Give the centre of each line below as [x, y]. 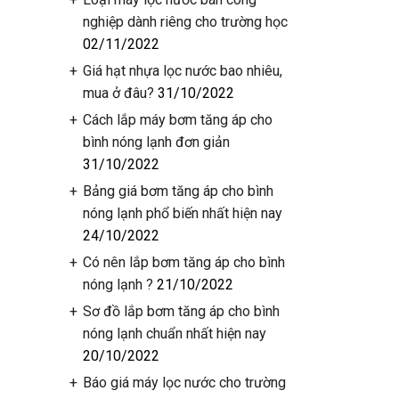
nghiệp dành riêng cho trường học [185, 22]
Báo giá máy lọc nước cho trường [184, 383]
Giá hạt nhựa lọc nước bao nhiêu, [182, 71]
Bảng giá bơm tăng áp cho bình [178, 191]
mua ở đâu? [118, 93]
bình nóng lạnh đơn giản [156, 142]
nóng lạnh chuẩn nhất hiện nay [174, 334]
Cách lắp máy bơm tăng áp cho [177, 120]
